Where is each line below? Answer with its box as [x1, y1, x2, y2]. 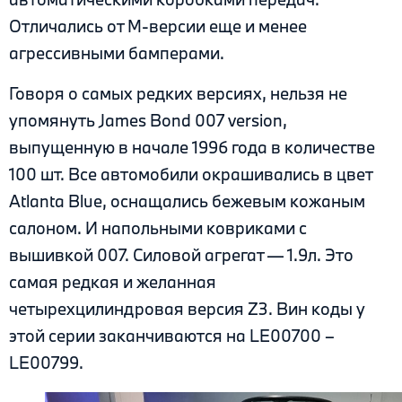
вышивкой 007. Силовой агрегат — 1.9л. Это [9, 243, 354, 266]
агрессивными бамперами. [9, 42, 224, 65]
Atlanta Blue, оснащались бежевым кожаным [9, 189, 365, 212]
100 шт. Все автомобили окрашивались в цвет [9, 162, 372, 185]
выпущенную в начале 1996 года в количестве [9, 135, 375, 158]
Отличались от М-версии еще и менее [9, 15, 307, 38]
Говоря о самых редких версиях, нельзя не [9, 82, 347, 104]
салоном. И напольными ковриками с [9, 216, 307, 239]
